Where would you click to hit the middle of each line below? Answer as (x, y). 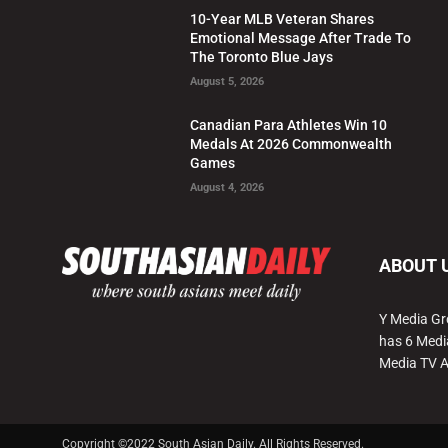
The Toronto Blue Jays (262, 57)
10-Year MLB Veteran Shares (282, 19)
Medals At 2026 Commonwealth (291, 144)
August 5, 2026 (227, 82)
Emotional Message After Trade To (301, 38)
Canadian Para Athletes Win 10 (289, 125)
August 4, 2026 (227, 188)
